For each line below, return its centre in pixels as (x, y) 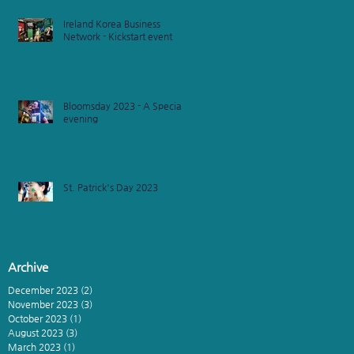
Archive (28, 267)
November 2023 (43, 304)
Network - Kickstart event (118, 36)
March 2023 (34, 347)
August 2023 (36, 333)
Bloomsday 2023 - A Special (124, 106)
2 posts (107, 290)
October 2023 (38, 318)
